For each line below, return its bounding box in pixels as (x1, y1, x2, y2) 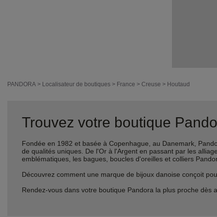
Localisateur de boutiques (42, 81, 110, 88)
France (117, 81, 135, 88)
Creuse (141, 81, 161, 88)
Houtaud (167, 81, 190, 88)
